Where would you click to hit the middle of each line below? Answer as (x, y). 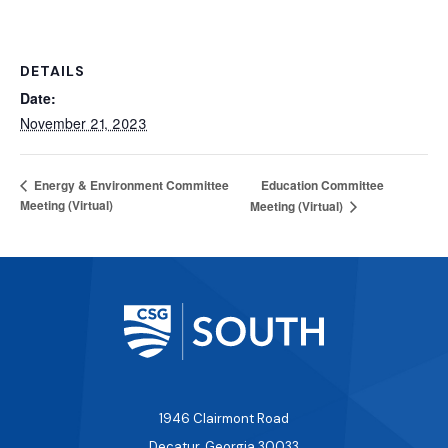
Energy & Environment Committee (130, 185)
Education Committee (323, 184)
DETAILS (52, 71)
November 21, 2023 (83, 123)
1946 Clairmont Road (224, 418)
